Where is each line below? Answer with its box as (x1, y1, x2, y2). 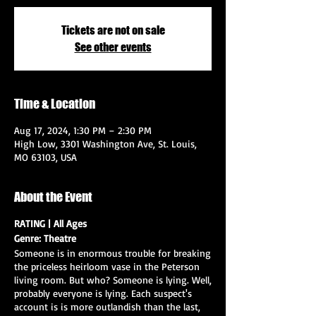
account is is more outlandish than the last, (14, 300, 200, 312)
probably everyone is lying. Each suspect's (14, 286, 192, 299)
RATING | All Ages (14, 217, 87, 229)
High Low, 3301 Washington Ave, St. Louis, (14, 137, 197, 150)
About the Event (14, 188, 92, 205)
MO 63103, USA (14, 150, 77, 163)
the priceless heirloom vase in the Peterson (14, 260, 200, 272)
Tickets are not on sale (61, 23, 165, 37)
